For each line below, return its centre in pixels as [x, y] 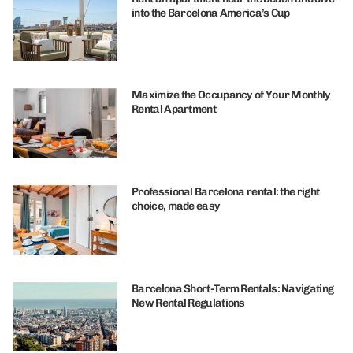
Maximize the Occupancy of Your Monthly [231, 95]
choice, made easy [176, 206]
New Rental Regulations [188, 303]
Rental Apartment [174, 110]
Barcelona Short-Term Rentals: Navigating [233, 289]
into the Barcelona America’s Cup [211, 13]
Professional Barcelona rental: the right [226, 192]
